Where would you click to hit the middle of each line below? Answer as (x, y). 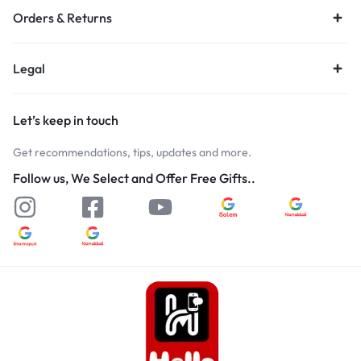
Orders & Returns (62, 17)
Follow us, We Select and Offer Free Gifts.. (134, 178)
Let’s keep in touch (66, 120)
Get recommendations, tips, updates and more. (132, 152)
